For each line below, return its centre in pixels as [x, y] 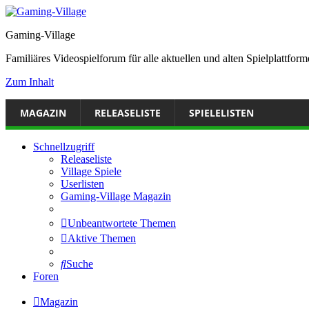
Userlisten [82, 184]
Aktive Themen [102, 238]
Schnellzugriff [64, 147]
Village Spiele [91, 171]
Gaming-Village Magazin [116, 196]
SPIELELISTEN [221, 113]
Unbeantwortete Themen [122, 223]
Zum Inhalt [30, 82]
